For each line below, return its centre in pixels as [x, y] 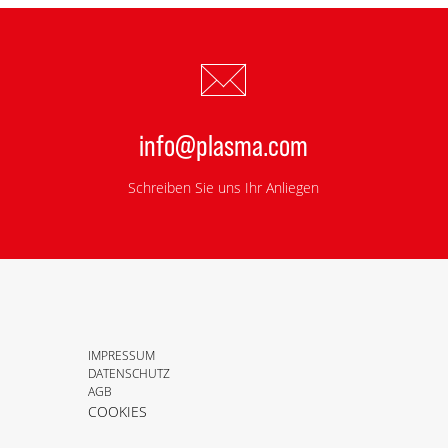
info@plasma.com [224, 144]
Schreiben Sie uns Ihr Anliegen [224, 188]
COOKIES [117, 412]
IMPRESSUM [121, 356]
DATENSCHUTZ [128, 374]
